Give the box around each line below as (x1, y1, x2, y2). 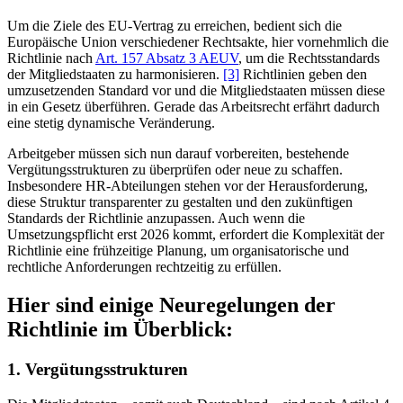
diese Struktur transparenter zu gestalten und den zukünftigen (7, 194, 353, 210)
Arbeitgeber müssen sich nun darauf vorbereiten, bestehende (7, 146, 349, 162)
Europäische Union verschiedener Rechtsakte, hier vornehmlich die (7, 34, 389, 50)
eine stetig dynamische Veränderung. (7, 115, 215, 131)
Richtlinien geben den (239, 67, 367, 83)
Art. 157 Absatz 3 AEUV (95, 50, 238, 67)
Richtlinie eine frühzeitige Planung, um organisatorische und (7, 243, 349, 259)
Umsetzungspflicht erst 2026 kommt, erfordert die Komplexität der (7, 227, 384, 243)
